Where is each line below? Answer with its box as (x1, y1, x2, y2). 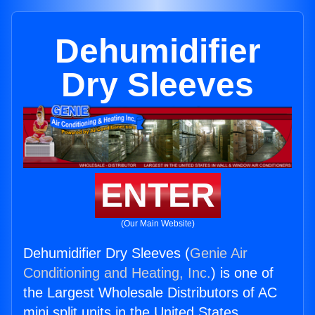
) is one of (211, 265, 274, 281)
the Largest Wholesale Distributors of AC (23, 285, 277, 301)
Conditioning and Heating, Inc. (23, 265, 211, 281)
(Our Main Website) (120, 219, 195, 229)
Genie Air (190, 245, 247, 262)
